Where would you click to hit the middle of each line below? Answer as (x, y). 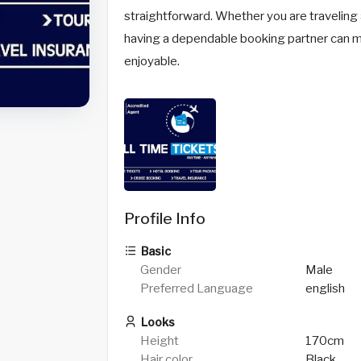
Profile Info (164, 218)
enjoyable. (151, 61)
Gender (161, 270)
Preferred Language (197, 288)
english (325, 288)
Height (160, 341)
